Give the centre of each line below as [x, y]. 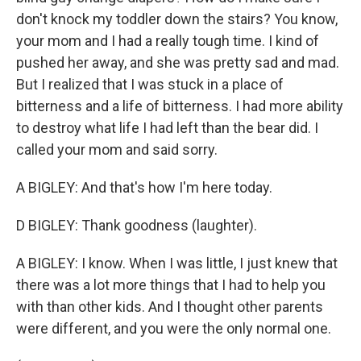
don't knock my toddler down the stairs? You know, [177, 19]
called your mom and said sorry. [117, 149]
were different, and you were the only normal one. [174, 328]
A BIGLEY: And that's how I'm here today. [144, 187]
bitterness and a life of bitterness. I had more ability [180, 106]
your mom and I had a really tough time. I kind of [168, 41]
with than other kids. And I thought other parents [170, 307]
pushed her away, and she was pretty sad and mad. [178, 62]
